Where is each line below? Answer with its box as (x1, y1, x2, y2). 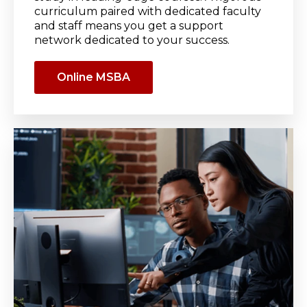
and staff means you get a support (34, 19, 223, 32)
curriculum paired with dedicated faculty (34, 4, 261, 18)
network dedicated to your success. (34, 33, 230, 47)
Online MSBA (57, 70, 130, 84)
